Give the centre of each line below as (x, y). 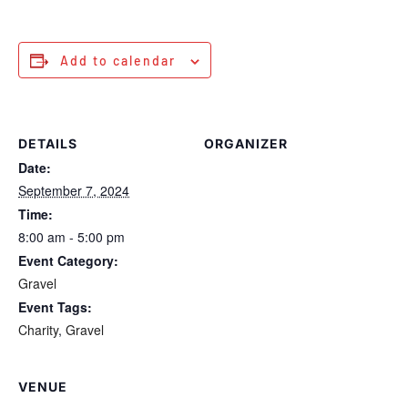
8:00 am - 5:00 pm (71, 237)
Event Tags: (55, 307)
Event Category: (68, 260)
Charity (38, 330)
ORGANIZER (246, 143)
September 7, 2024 (74, 190)
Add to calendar (118, 61)
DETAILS (48, 143)
